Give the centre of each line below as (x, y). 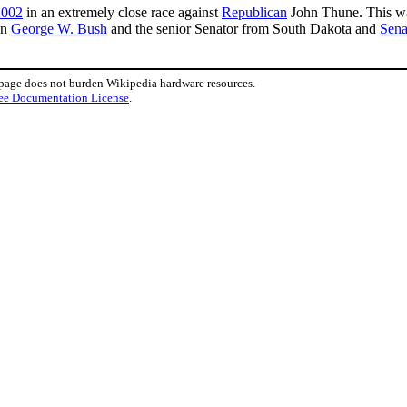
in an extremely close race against (122, 12)
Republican (254, 12)
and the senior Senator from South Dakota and (243, 28)
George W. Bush (59, 28)
